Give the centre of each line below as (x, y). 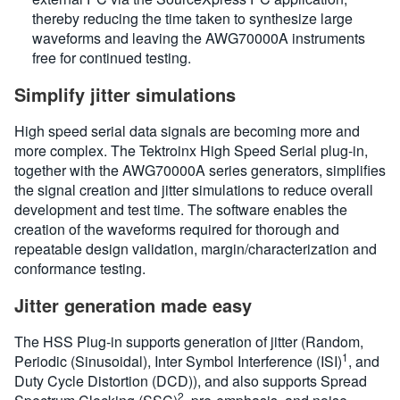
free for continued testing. (112, 58)
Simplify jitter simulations (125, 94)
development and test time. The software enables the (181, 209)
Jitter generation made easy (133, 305)
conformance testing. (80, 268)
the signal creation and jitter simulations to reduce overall (194, 190)
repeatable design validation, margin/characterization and (196, 249)
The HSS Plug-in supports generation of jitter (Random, (189, 342)
